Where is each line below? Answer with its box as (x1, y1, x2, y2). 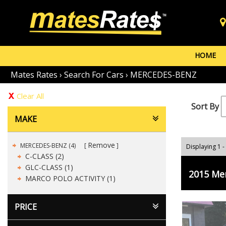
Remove (88, 140, 115, 150)
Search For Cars (64, 69, 124, 80)
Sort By (191, 101, 219, 112)
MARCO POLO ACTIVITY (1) (25, 174, 116, 183)
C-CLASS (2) (25, 151, 64, 161)
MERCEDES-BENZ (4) (20, 141, 77, 150)
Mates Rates (11, 69, 58, 80)
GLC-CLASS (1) (25, 162, 73, 172)
